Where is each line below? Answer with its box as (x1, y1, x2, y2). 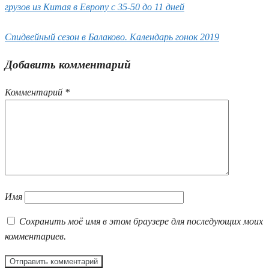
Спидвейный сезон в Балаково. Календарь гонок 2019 (5, 32, 219, 43)
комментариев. (5, 231, 66, 241)
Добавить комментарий (5, 58, 131, 71)
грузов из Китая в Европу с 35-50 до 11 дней (5, 2, 184, 13)
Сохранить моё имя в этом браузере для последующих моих (19, 216, 263, 226)
